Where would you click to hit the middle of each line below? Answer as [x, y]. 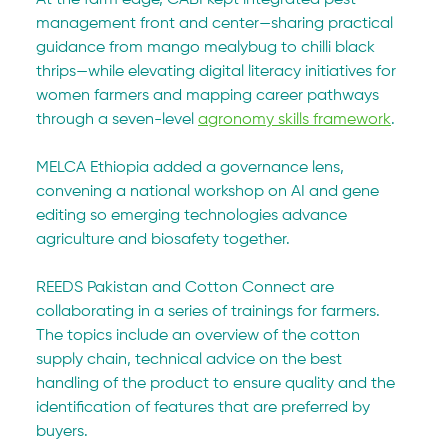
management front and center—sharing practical [217, 23]
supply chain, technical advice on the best [191, 359]
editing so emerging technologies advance [194, 215]
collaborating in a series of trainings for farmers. [210, 311]
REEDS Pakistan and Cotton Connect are [187, 287]
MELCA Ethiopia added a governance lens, [192, 167]
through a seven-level [117, 119]
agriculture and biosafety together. [163, 239]
